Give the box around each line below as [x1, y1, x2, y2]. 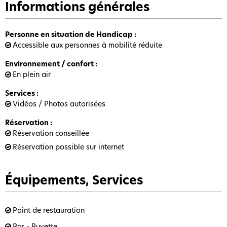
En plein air [13, 69, 51, 79]
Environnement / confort [5, 59, 95, 68]
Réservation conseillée [13, 128, 89, 138]
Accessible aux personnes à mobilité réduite [13, 40, 162, 50]
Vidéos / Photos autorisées [13, 99, 105, 108]
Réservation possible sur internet [13, 142, 124, 152]
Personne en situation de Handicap [5, 29, 134, 39]
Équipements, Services [5, 172, 143, 188]
